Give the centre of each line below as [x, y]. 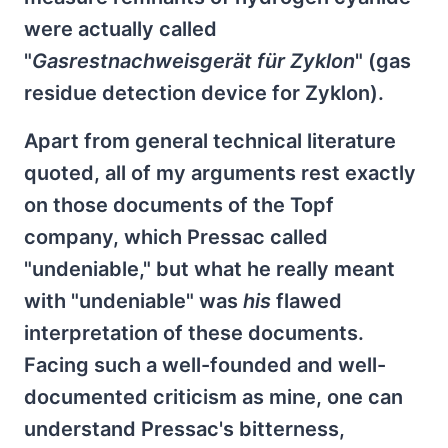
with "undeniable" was [133, 301]
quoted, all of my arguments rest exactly [220, 173]
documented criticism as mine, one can [213, 397]
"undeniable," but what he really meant [209, 269]
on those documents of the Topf [179, 205]
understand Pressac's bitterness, [184, 429]
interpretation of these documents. [194, 333]
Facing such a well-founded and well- [205, 365]
